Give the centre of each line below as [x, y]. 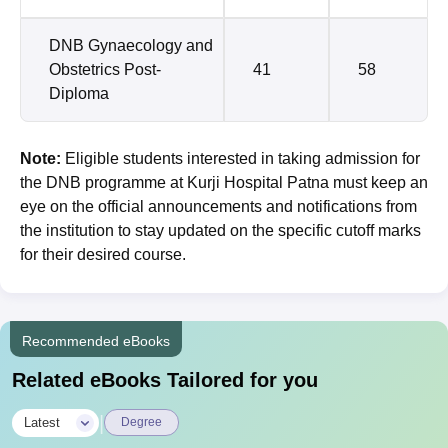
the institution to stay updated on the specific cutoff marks [220, 230]
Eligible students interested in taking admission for [240, 158]
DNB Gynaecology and [131, 45]
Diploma [79, 93]
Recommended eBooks [96, 341]
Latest [42, 422]
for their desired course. [103, 254]
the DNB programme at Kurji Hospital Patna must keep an [224, 182]
